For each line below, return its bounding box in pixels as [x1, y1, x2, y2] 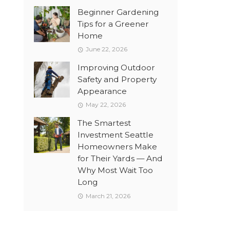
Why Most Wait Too [78, 165, 153, 176]
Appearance [78, 86, 127, 97]
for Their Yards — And [78, 154, 163, 164]
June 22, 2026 [85, 45, 127, 53]
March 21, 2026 [85, 191, 130, 200]
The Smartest [78, 118, 131, 128]
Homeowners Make [78, 142, 157, 152]
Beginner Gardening [78, 7, 159, 17]
